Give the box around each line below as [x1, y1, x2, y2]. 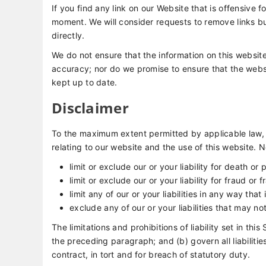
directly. [52, 30, 85, 40]
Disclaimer [52, 98, 129, 118]
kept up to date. [52, 77, 118, 87]
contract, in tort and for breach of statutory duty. [52, 249, 251, 259]
